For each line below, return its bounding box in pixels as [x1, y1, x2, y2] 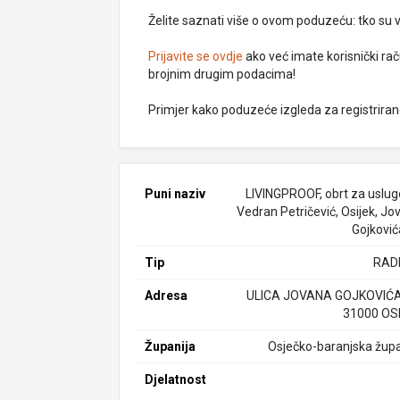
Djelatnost [145, 372, 207, 387]
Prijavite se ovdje [148, 49, 244, 63]
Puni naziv [145, 187, 206, 201]
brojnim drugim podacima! [148, 67, 296, 81]
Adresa [145, 288, 188, 303]
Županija [145, 339, 196, 354]
